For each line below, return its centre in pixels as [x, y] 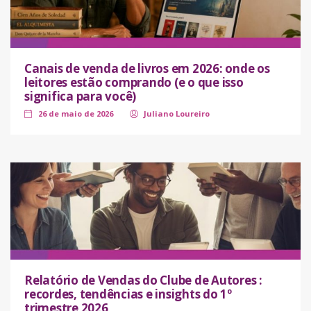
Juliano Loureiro [177, 113]
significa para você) [80, 96]
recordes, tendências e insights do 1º [128, 294]
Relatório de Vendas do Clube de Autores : [143, 280]
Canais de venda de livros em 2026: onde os [147, 68]
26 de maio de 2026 [76, 113]
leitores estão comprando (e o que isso [134, 82]
